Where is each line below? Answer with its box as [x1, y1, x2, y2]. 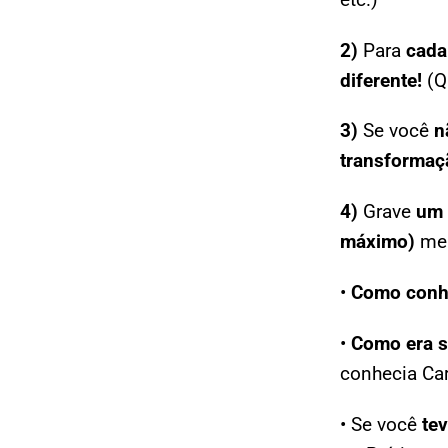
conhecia [340, 362, 422, 386]
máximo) [340, 230, 415, 254]
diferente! [340, 68, 427, 92]
